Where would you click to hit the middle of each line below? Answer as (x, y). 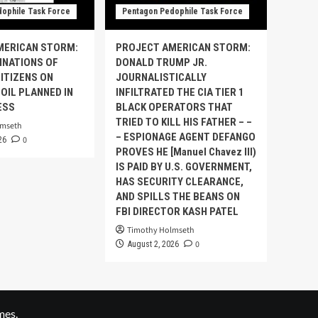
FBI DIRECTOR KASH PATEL (177, 212)
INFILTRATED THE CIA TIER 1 (180, 93)
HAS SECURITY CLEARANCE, (180, 182)
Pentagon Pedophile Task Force (182, 12)
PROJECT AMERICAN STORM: (183, 48)
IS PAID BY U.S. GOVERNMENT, (184, 167)
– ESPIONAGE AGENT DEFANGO (186, 137)
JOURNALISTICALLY (161, 78)
